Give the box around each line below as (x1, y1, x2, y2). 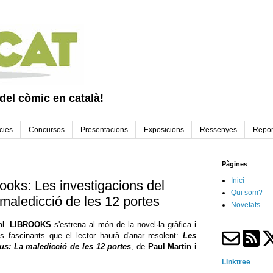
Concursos (29, 126, 65, 135)
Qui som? (231, 188, 263, 197)
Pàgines (222, 160, 247, 168)
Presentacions (80, 126, 128, 135)
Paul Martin (147, 242, 192, 252)
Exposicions (144, 126, 184, 135)
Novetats (231, 200, 260, 210)
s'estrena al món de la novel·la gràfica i (51, 220, 196, 230)
